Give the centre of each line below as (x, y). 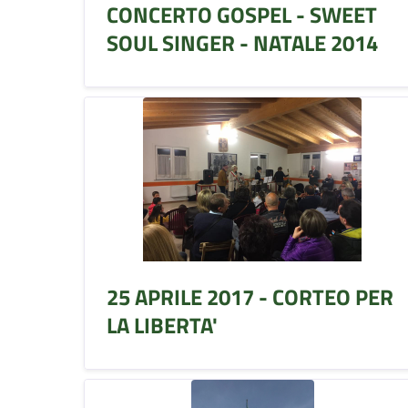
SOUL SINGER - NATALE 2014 (242, 42)
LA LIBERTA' (162, 325)
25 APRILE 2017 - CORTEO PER (250, 296)
